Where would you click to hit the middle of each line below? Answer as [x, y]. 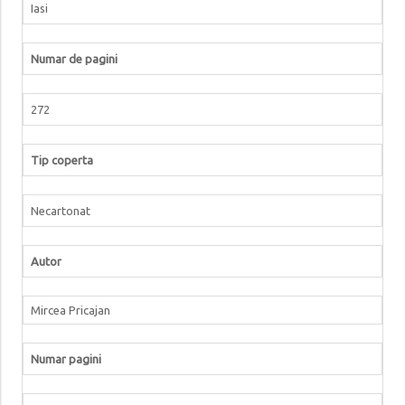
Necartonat [60, 210]
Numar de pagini [74, 58]
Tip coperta [61, 160]
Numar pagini [66, 358]
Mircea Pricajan [70, 310]
